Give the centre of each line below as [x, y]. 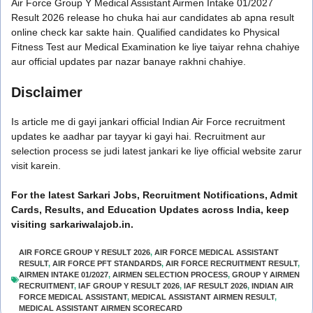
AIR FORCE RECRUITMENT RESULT [232, 263]
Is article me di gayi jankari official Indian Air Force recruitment [148, 121]
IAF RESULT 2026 [216, 285]
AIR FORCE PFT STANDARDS [107, 263]
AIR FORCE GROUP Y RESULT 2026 [85, 252]
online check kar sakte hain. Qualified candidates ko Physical [145, 32]
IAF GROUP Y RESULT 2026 [129, 285]
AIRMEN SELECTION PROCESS [170, 274]
